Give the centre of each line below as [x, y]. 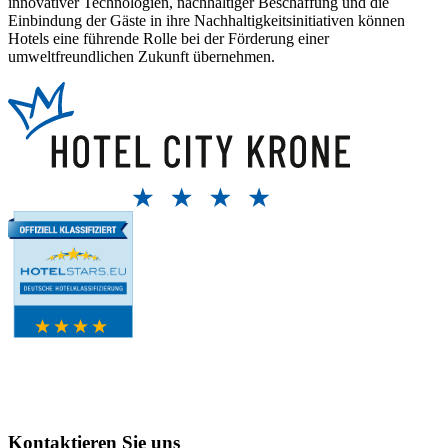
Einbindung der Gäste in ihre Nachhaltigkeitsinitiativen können [206, 20]
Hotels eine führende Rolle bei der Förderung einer [168, 38]
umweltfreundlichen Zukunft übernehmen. [141, 56]
